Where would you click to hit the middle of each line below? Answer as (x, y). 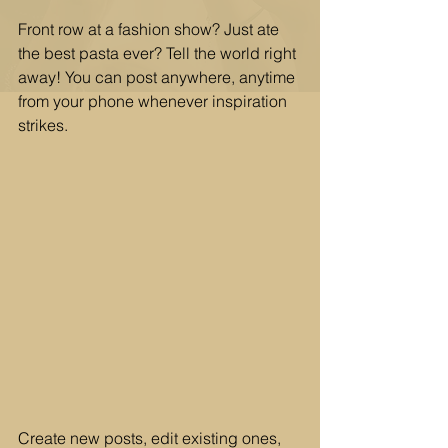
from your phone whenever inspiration (154, 101)
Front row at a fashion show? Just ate (150, 29)
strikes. (45, 125)
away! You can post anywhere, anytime (158, 77)
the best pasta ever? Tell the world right (159, 53)
